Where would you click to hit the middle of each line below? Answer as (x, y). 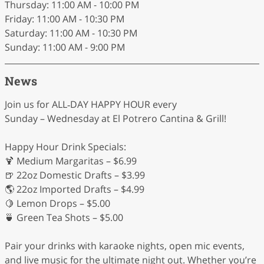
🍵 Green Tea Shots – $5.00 (64, 217)
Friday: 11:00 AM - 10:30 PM (65, 19)
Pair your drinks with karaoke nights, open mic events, (125, 246)
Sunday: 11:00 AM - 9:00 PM (65, 47)
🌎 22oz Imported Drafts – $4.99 (75, 189)
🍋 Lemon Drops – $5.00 (57, 203)
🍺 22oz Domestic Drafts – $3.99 (75, 175)
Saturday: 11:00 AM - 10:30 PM (71, 33)
